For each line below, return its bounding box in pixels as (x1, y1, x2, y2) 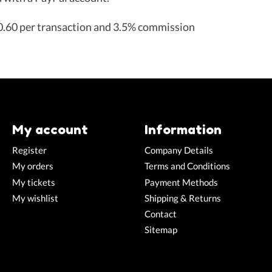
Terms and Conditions (144, 161, 230, 172)
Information (144, 121, 222, 137)
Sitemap (144, 224, 177, 235)
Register (12, 145, 47, 156)
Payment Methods (144, 177, 218, 188)
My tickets (12, 177, 55, 188)
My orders (12, 161, 53, 172)
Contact (144, 208, 177, 219)
